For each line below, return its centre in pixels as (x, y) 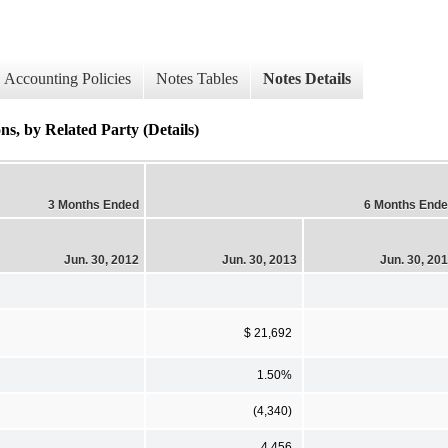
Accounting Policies (67, 79)
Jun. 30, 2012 (101, 259)
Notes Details (307, 79)
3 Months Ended (93, 204)
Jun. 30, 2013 (259, 259)
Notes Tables (197, 79)
